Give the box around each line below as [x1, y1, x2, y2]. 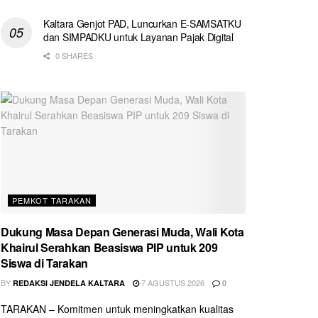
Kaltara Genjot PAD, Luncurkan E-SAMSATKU [43, 16, 241, 31]
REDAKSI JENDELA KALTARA [13, 278, 125, 289]
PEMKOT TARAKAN [12, 194, 92, 207]
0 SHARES [53, 49, 93, 61]
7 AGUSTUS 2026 [139, 277, 204, 289]
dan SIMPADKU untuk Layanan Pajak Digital [43, 29, 234, 44]
